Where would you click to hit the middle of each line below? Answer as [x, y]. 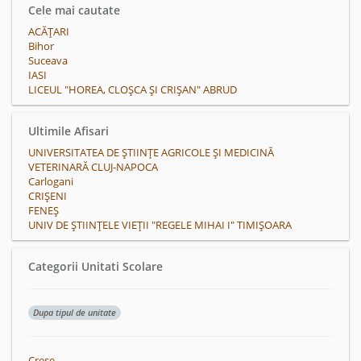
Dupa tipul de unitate [75, 312]
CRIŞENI [48, 196]
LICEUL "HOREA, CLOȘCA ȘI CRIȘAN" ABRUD [133, 89]
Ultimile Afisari [68, 131]
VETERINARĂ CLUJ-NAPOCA [93, 167]
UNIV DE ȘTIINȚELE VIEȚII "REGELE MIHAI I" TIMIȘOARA [160, 225]
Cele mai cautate [74, 10]
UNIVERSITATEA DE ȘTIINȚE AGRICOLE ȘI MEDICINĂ [151, 152]
